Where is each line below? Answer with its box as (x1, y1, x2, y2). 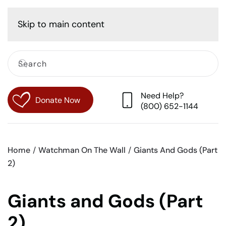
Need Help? (141, 90, 184, 101)
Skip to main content (18, 18, 104, 30)
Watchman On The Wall (38, 145, 126, 156)
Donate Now (35, 94, 80, 105)
